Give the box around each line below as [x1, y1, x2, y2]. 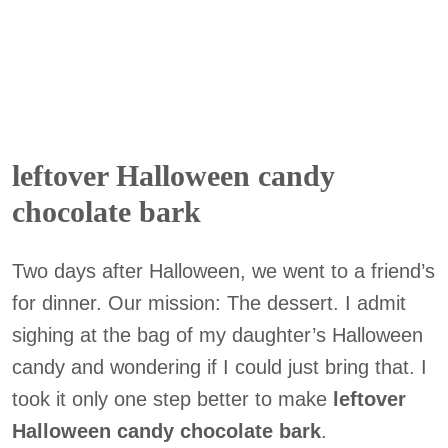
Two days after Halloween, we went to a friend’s [12, 260, 435, 282]
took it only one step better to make [12, 388, 333, 410]
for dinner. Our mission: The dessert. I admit [12, 292, 406, 314]
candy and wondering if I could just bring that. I [12, 356, 427, 378]
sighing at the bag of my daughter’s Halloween [12, 324, 423, 346]
